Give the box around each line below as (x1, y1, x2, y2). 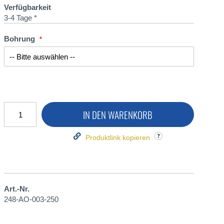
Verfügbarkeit (4, 2, 51, 11)
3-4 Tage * (4, 13, 37, 22)
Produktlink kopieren (85, 133, 150, 141)
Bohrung (4, 34, 35, 43)
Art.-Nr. (4, 184, 29, 193)
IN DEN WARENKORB (83, 107, 152, 121)
